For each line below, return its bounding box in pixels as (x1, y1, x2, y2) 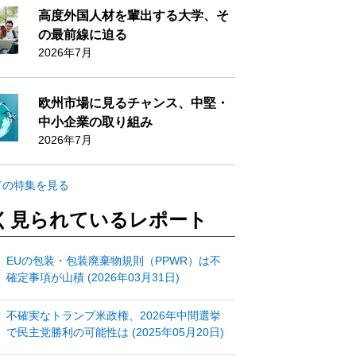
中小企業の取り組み (38, 115, 153, 129)
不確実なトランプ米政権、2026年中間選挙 (6, 309, 221, 323)
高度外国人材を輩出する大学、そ (38, 9, 230, 22)
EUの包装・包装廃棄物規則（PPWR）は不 (6, 253, 221, 267)
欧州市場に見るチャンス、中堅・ (38, 96, 230, 110)
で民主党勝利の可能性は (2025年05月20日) (6, 326, 224, 339)
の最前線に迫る (38, 28, 128, 41)
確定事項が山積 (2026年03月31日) (6, 270, 180, 284)
